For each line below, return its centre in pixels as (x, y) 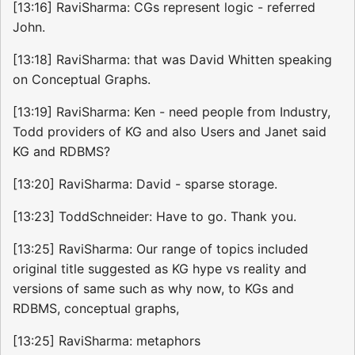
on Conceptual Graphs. (82, 80)
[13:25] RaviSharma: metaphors (107, 341)
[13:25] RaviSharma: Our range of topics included (160, 249)
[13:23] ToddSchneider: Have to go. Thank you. (155, 217)
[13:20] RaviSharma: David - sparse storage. (145, 184)
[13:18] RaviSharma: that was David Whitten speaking (172, 60)
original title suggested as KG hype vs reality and (160, 269)
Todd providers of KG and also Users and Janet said (170, 132)
